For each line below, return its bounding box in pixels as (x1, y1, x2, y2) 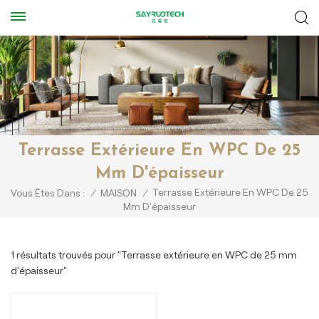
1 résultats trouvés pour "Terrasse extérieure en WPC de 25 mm (11, 249, 297, 261)
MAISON (100, 187, 137, 199)
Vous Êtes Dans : (11, 187, 85, 199)
